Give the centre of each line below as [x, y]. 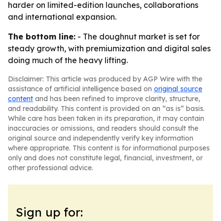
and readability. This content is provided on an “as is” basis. [106, 109]
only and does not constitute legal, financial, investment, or [105, 158]
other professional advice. [51, 168]
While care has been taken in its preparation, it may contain [106, 118]
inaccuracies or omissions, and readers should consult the [103, 128]
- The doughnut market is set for [138, 37]
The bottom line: [42, 37]
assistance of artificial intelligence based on [81, 89]
